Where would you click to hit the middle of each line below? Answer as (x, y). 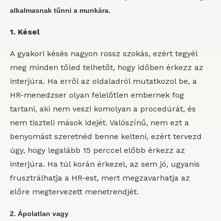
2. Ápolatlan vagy (39, 214)
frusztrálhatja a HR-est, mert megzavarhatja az (100, 178)
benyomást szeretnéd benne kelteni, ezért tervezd (106, 136)
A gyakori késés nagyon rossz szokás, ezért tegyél (104, 54)
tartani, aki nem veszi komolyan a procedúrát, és (103, 109)
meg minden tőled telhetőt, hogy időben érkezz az (107, 67)
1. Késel (25, 32)
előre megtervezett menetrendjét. (74, 192)
